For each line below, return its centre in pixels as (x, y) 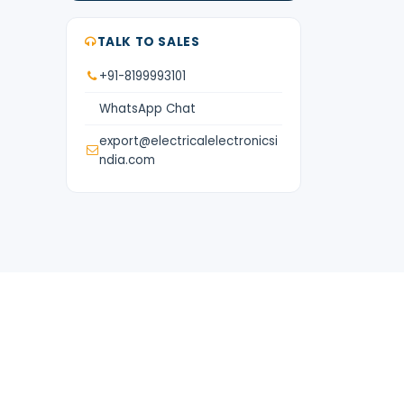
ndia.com (127, 160)
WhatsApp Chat (147, 108)
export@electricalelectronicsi (188, 141)
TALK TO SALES (148, 41)
